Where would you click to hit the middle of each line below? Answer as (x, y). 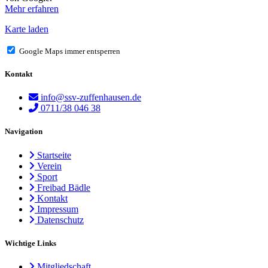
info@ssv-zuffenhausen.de (91, 98)
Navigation (24, 132)
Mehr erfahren (32, 8)
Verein (49, 166)
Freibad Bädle (64, 187)
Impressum (58, 209)
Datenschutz (60, 220)
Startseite (54, 155)
